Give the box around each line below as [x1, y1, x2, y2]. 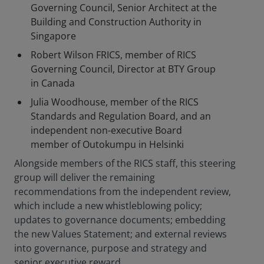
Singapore [31, 29, 76, 42]
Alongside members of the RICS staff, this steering [14, 157, 236, 170]
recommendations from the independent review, [14, 185, 231, 198]
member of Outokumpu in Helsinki [31, 138, 184, 151]
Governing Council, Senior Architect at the [31, 1, 217, 14]
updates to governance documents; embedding [14, 213, 226, 226]
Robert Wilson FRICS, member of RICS [31, 48, 196, 61]
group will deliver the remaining [14, 171, 155, 184]
